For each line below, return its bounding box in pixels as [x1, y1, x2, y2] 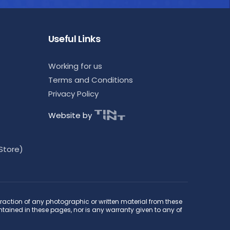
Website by [48, 109, 92, 121]
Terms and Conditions [48, 74, 133, 85]
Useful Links [48, 32, 101, 45]
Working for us [48, 61, 102, 71]
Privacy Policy [48, 88, 99, 99]
